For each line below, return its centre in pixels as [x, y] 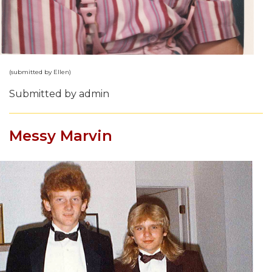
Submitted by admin [59, 93]
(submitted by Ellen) [40, 72]
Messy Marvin [61, 135]
